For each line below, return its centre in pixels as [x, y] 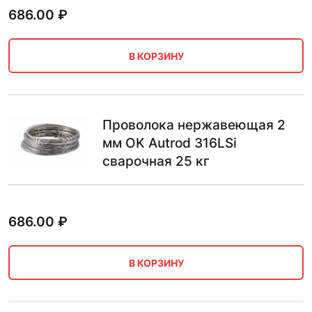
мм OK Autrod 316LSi [170, 143]
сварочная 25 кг [156, 162]
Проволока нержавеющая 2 [194, 125]
